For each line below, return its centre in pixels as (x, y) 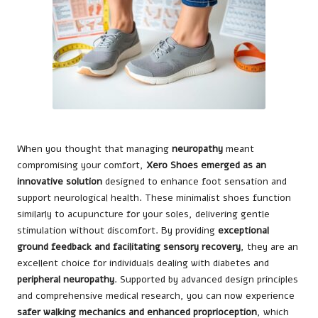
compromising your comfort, (82, 165)
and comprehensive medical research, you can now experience (156, 296)
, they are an (269, 247)
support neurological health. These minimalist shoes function (154, 198)
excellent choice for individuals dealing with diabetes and (143, 263)
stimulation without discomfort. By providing (117, 231)
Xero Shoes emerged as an (206, 165)
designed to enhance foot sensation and (194, 182)
